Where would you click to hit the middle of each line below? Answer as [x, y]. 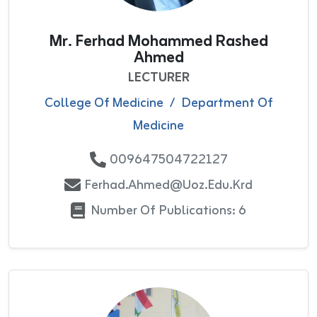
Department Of [227, 103]
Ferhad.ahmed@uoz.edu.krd [168, 185]
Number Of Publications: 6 [168, 211]
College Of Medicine [104, 103]
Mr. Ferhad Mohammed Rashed [158, 41]
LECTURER [158, 77]
